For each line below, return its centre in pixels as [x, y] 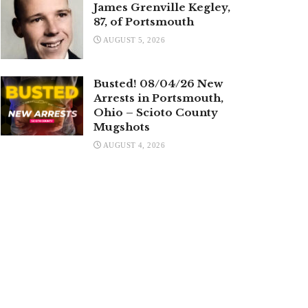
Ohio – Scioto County [156, 112]
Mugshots [122, 126]
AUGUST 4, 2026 [133, 145]
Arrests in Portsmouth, [158, 98]
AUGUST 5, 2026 [133, 40]
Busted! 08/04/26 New [158, 83]
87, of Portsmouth [144, 21]
